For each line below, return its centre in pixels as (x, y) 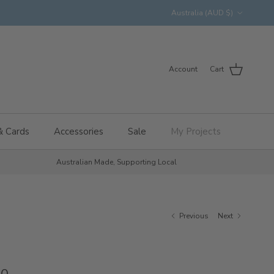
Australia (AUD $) (202, 13)
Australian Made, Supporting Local (117, 162)
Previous (194, 216)
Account (183, 69)
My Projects (195, 132)
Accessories (78, 132)
